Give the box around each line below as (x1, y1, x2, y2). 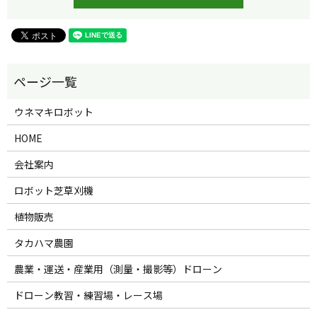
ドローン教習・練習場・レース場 (13, 288, 163, 303)
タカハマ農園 (13, 236, 74, 250)
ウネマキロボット (13, 105, 93, 120)
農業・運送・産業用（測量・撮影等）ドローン (13, 262, 222, 277)
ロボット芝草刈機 (13, 183, 93, 198)
